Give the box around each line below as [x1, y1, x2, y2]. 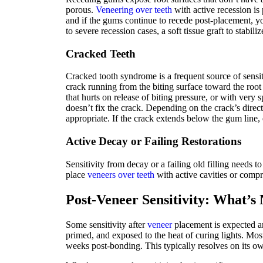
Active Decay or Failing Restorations [66, 135, 241, 148]
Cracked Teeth [66, 47, 136, 60]
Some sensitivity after [66, 219, 147, 230]
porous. [66, 5, 96, 15]
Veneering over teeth [96, 5, 172, 15]
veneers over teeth [87, 169, 154, 180]
